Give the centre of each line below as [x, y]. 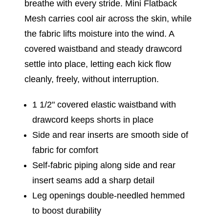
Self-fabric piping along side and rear [104, 165]
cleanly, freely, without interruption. [92, 79]
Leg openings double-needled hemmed [109, 196]
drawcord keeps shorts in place [93, 120]
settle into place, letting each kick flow [98, 64]
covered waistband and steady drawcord [103, 49]
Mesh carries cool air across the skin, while [108, 19]
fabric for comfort [66, 150]
